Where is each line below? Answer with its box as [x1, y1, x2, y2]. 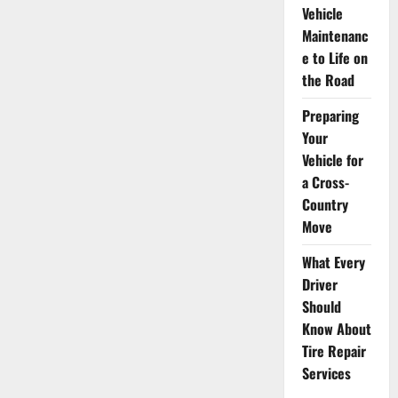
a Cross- [301, 171, 349, 193]
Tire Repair [301, 340, 366, 362]
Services [301, 362, 351, 384]
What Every [301, 251, 365, 273]
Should [301, 296, 341, 317]
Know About [301, 318, 371, 339]
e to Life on [301, 47, 368, 68]
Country [301, 194, 348, 215]
